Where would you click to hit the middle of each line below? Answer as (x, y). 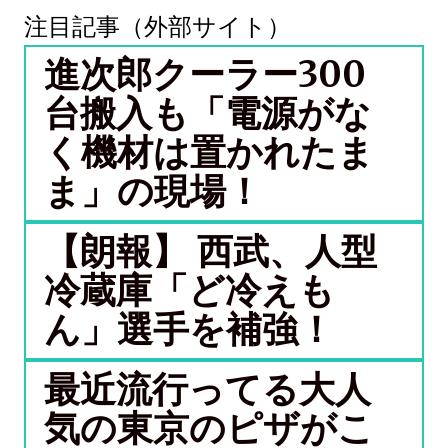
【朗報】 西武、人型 (210, 251)
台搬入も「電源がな (207, 113)
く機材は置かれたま (209, 152)
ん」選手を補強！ (189, 329)
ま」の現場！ (153, 191)
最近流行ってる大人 (207, 389)
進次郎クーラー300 (205, 74)
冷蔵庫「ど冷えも (189, 290)
